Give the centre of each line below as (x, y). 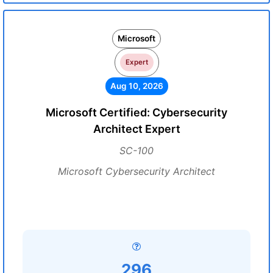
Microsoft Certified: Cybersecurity (136, 112)
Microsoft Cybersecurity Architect (136, 171)
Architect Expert (136, 129)
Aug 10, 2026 (136, 86)
